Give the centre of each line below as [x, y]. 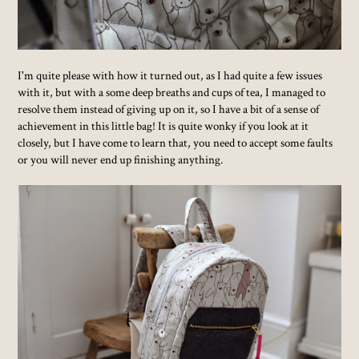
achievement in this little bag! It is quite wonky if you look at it [163, 125]
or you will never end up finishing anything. [121, 159]
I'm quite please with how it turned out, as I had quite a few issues [170, 75]
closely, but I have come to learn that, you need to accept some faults [175, 142]
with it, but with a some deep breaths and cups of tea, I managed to [172, 92]
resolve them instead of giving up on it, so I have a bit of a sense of [169, 109]
